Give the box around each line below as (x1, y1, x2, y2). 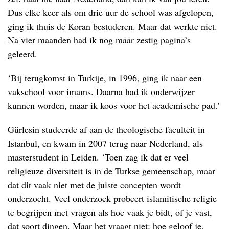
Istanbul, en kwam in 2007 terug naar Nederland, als (8, 136, 203, 149)
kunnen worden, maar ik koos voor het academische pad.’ (8, 99, 220, 111)
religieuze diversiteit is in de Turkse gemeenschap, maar (8, 164, 215, 177)
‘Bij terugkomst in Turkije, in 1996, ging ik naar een (8, 71, 202, 84)
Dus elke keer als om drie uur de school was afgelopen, (8, 6, 214, 18)
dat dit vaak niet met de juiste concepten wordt (8, 178, 181, 191)
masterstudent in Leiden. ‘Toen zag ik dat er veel (8, 150, 189, 163)
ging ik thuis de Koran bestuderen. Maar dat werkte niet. (8, 19, 217, 32)
